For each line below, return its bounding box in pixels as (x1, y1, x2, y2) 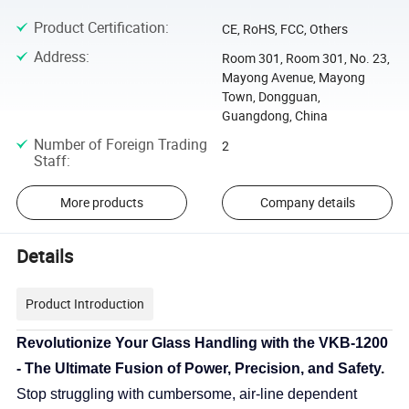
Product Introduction (26, 294, 145, 312)
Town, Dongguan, (221, 88, 320, 106)
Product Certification (33, 17, 165, 38)
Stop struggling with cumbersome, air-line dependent (16, 385, 358, 402)
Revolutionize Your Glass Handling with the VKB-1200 (16, 334, 389, 351)
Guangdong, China (221, 107, 328, 125)
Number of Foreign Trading (33, 133, 207, 154)
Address (33, 47, 86, 68)
